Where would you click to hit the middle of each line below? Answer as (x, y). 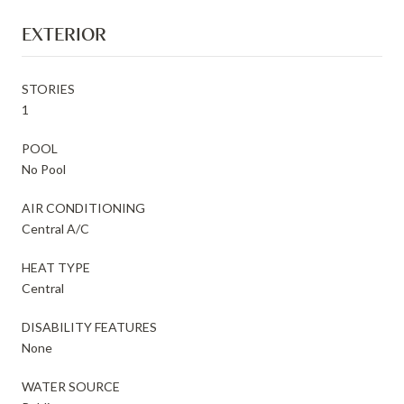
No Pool (44, 169)
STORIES (48, 88)
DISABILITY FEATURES (89, 326)
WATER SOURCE (71, 386)
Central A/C (55, 228)
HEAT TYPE (56, 267)
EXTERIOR (64, 33)
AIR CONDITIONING (83, 207)
